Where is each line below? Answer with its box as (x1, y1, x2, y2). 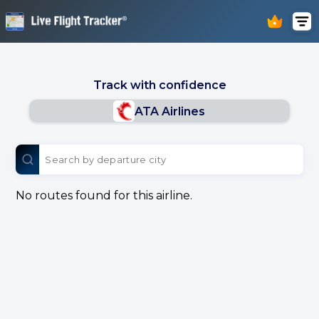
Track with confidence (93, 78, 226, 92)
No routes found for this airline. (16, 189, 193, 202)
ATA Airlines (135, 104, 206, 118)
